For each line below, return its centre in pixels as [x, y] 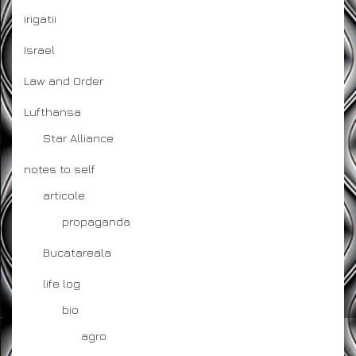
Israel [39, 49]
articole [64, 195]
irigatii [40, 18]
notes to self [60, 168]
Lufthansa [52, 111]
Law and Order [64, 80]
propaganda [96, 221]
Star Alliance [78, 137]
